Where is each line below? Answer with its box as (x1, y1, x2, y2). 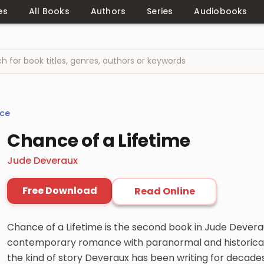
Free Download (22, 183, 97, 197)
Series (147, 5, 173, 17)
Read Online (134, 184, 195, 198)
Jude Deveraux (7, 153, 78, 167)
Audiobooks (194, 5, 247, 17)
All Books (28, 5, 70, 17)
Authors (90, 5, 126, 17)
